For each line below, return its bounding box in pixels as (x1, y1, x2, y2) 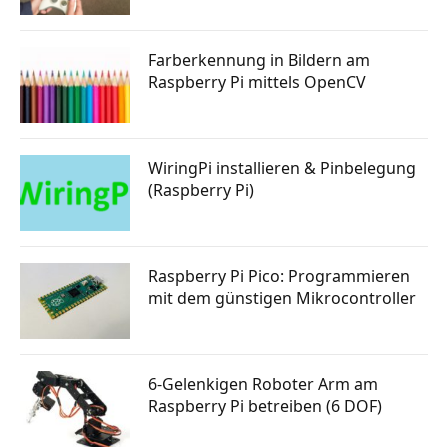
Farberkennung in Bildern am (148, 49, 370, 71)
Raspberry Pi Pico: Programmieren (148, 265, 410, 287)
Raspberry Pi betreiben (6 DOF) (148, 395, 382, 417)
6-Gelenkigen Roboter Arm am (148, 373, 378, 395)
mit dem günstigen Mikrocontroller (148, 287, 416, 309)
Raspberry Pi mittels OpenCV (148, 71, 366, 93)
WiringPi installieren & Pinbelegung (148, 157, 416, 179)
